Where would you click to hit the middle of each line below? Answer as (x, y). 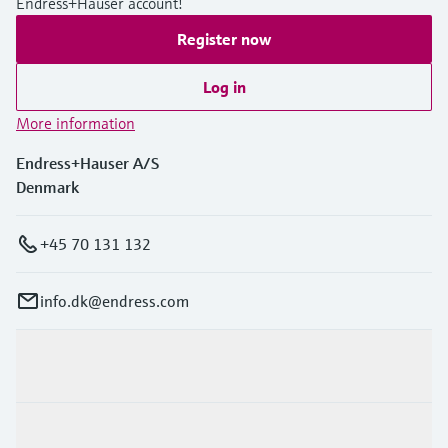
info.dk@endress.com (114, 301)
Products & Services (84, 366)
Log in (224, 87)
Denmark (47, 187)
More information (75, 123)
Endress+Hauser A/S (87, 163)
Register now (224, 39)
